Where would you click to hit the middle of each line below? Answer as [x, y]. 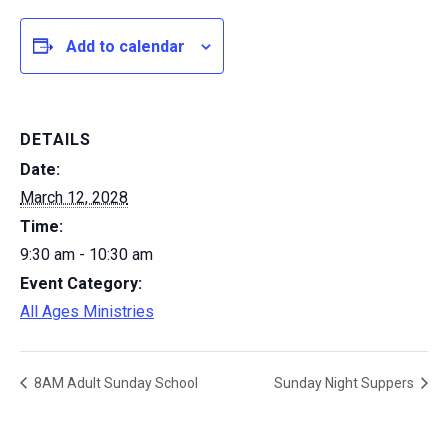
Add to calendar [125, 46]
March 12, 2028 [74, 197]
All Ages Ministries [87, 311]
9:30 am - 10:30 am [86, 254]
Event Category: [81, 283]
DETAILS [55, 139]
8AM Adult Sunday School [114, 382]
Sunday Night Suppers [345, 382]
